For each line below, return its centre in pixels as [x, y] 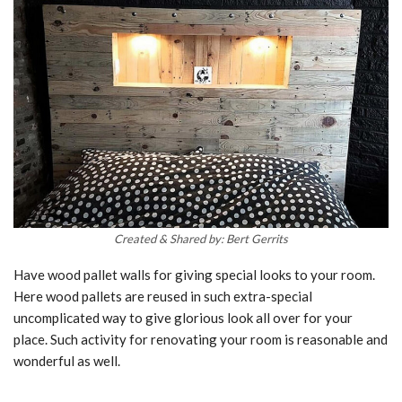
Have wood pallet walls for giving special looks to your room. [194, 274]
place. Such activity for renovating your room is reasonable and [201, 339]
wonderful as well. [67, 360]
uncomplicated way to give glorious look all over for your [183, 317]
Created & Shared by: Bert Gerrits [201, 238]
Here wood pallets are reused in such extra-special [163, 296]
